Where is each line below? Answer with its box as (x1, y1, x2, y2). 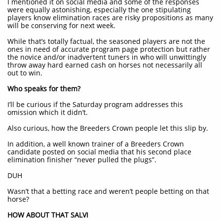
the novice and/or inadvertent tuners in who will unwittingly (7, 52, 206, 62)
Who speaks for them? (7, 84, 80, 93)
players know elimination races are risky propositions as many (7, 13, 213, 22)
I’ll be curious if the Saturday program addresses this (7, 100, 183, 109)
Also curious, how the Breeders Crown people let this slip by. (7, 123, 208, 133)
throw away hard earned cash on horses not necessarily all (7, 60, 202, 70)
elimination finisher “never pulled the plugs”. (7, 155, 156, 164)
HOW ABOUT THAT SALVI (7, 210, 88, 220)
